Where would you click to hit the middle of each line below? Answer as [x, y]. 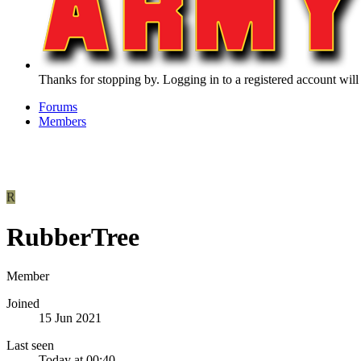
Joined [23, 304]
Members [62, 122]
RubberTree [73, 237]
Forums [58, 107]
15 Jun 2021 [70, 318]
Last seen [30, 346]
